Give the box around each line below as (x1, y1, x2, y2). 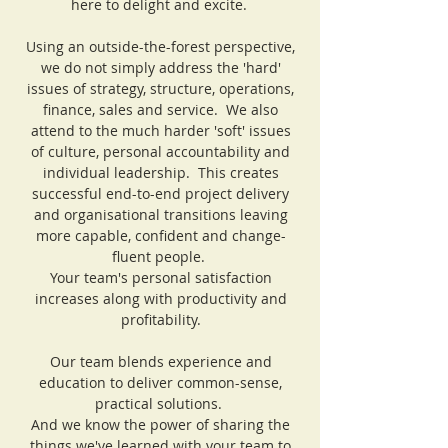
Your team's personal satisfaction (49, 268, 272, 287)
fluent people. (112, 247, 209, 266)
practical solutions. (95, 394, 226, 413)
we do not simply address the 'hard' (40, 58, 281, 77)
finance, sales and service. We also (43, 100, 278, 119)
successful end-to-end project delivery (32, 184, 289, 203)
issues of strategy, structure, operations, (27, 79, 294, 98)
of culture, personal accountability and (31, 142, 290, 161)
